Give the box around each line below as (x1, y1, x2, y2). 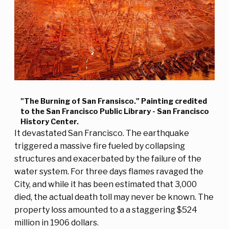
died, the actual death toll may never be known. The (14, 192, 214, 202)
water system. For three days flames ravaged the (14, 166, 203, 176)
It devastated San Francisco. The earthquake (14, 128, 189, 138)
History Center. (20, 117, 79, 126)
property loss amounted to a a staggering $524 (14, 204, 197, 215)
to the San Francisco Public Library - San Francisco (20, 106, 209, 116)
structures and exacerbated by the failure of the (14, 153, 201, 164)
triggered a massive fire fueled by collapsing (14, 141, 185, 151)
